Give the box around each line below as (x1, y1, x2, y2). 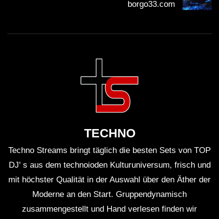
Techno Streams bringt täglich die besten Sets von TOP (8, 146, 211, 155)
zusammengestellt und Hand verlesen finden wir (22, 204, 197, 214)
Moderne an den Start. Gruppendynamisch (32, 190, 187, 199)
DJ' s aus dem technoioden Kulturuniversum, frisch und (8, 160, 211, 170)
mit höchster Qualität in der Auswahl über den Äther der (8, 175, 211, 185)
